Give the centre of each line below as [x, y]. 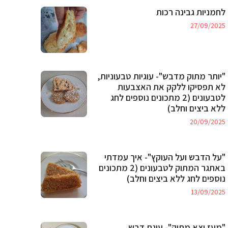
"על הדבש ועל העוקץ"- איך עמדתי [165, 157]
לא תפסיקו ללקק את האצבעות [171, 87]
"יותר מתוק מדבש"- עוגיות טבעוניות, [161, 76]
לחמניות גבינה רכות [191, 12]
